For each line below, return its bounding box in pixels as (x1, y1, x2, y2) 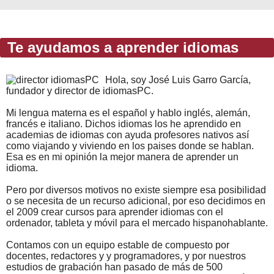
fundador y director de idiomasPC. (6, 85, 154, 96)
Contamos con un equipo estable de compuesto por (6, 239, 229, 250)
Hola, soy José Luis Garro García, (105, 74, 251, 85)
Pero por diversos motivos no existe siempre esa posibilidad (6, 184, 266, 195)
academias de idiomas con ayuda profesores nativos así (6, 129, 249, 140)
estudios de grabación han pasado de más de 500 (6, 261, 223, 272)
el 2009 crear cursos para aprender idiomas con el (6, 206, 223, 217)
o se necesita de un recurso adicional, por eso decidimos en (6, 195, 265, 206)
